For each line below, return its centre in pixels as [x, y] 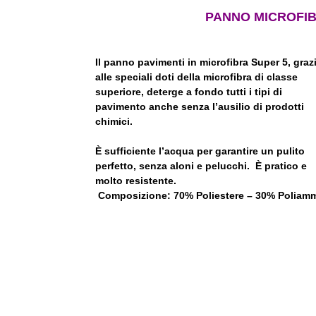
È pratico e [281, 166]
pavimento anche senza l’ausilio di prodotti [200, 107]
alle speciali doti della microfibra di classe [196, 77]
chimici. [114, 122]
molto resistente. [201, 181]
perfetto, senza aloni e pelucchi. [175, 166]
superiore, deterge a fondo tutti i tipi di [189, 92]
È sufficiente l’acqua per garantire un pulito [200, 151]
